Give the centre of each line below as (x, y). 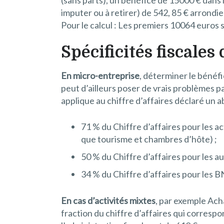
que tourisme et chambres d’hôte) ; (149, 139)
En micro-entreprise (100, 75)
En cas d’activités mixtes (108, 200)
